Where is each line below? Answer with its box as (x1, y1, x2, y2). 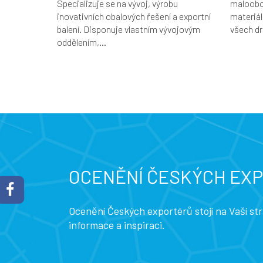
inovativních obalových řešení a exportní (57, 10, 211, 22)
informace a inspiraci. (69, 218, 165, 231)
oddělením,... (57, 36, 106, 48)
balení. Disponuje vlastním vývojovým (57, 23, 200, 35)
